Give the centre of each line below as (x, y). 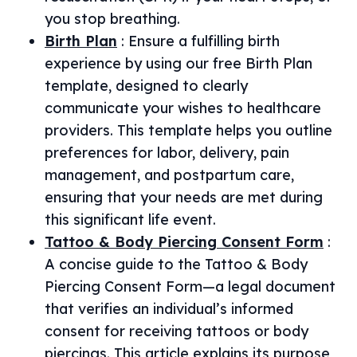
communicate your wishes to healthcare (183, 108)
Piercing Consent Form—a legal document (190, 286)
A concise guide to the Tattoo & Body (176, 264)
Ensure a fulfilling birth (204, 41)
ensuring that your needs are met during (184, 197)
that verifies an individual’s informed (169, 309)
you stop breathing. (112, 19)
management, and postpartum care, (169, 175)
